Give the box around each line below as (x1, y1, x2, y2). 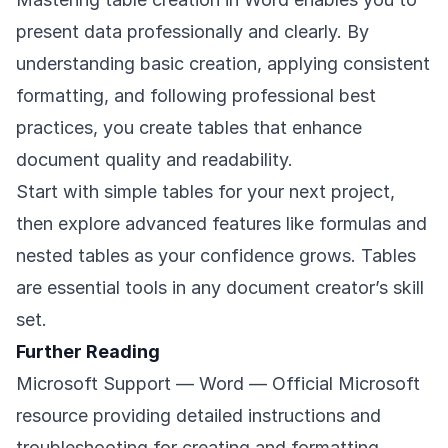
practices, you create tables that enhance (16, 117, 362, 139)
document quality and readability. (16, 149, 293, 171)
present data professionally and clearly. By (16, 21, 369, 43)
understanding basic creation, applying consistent (16, 53, 430, 75)
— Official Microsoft (244, 373, 420, 395)
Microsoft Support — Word (16, 373, 244, 395)
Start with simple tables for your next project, (16, 181, 395, 203)
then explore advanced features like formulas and (16, 213, 427, 235)
